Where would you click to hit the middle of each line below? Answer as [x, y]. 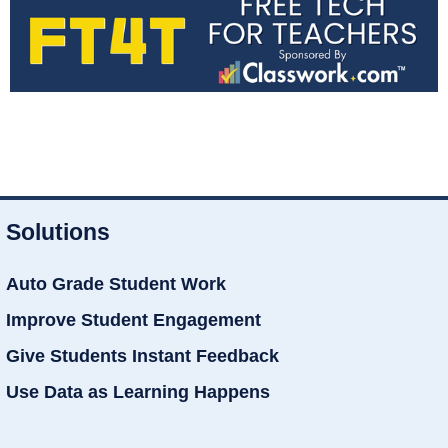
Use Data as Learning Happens [138, 392]
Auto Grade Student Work [116, 284]
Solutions [58, 232]
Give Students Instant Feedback [142, 356]
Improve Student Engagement [133, 320]
